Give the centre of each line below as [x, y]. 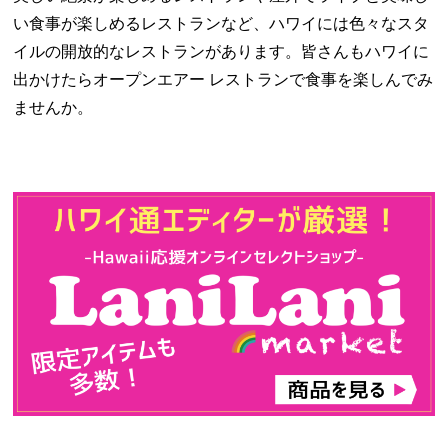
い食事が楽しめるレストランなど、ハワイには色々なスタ [221, 24]
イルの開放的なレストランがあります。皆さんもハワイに [221, 52]
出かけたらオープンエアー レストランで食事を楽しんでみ [223, 80]
